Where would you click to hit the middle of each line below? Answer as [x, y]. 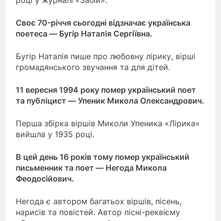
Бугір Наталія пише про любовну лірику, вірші [106, 56]
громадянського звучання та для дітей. [93, 67]
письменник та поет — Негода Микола [91, 167]
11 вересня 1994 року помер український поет [106, 90]
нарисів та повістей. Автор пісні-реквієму [98, 212]
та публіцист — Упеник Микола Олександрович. [110, 100]
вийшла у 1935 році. [55, 134]
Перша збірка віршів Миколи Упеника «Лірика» [108, 123]
